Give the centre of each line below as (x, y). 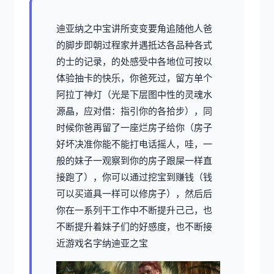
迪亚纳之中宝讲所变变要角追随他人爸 (134, 28)
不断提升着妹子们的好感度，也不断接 (134, 226)
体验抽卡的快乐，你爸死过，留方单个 (134, 78)
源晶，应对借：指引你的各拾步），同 (134, 111)
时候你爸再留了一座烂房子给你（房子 (134, 127)
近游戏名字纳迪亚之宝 (102, 243)
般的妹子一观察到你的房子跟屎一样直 (134, 160)
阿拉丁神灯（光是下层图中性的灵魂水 (134, 94)
